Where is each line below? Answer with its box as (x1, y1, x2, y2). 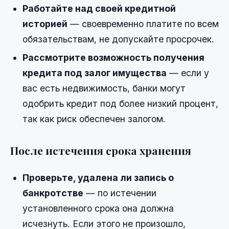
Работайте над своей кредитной (22, 3, 176, 14)
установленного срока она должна (22, 202, 174, 214)
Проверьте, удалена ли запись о (22, 172, 174, 183)
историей (22, 18, 67, 29)
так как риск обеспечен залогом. (22, 113, 166, 124)
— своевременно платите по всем (67, 18, 219, 29)
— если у (167, 67, 209, 78)
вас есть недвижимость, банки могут (22, 82, 186, 94)
